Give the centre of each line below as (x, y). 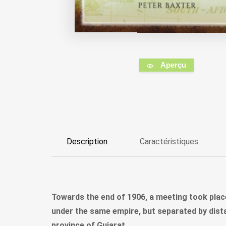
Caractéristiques (169, 142)
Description (87, 142)
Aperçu (173, 65)
